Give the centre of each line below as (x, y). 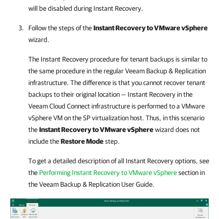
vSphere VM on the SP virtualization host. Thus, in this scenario (116, 118)
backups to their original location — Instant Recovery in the (110, 94)
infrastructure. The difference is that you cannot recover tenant (117, 83)
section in (191, 173)
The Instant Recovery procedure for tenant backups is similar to (118, 59)
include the (44, 141)
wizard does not (177, 130)
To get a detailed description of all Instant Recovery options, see (119, 161)
